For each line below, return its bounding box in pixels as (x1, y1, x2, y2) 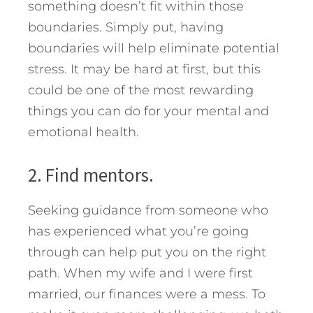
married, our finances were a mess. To (28, 286, 265, 302)
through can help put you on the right (28, 244, 266, 260)
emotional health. (28, 124, 139, 140)
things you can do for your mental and (28, 103, 269, 119)
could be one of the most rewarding (28, 82, 254, 98)
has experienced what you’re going (28, 223, 249, 239)
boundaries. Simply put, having (28, 19, 224, 35)
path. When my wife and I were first (28, 265, 253, 281)
